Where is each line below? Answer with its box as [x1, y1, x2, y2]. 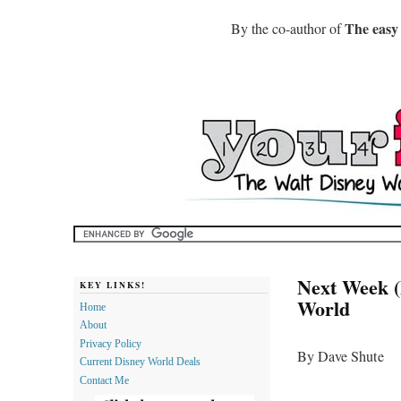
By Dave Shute [297, 346, 384, 366]
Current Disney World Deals [80, 356, 200, 368]
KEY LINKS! [80, 278, 146, 291]
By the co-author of [231, 19, 345, 38]
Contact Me [80, 375, 129, 387]
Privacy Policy [80, 337, 141, 349]
